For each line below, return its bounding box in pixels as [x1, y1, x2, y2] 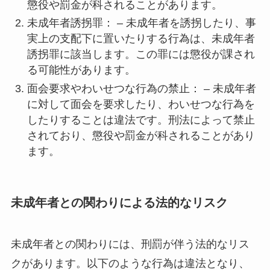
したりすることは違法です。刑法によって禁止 [27, 113, 255, 126]
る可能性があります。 [27, 64, 136, 77]
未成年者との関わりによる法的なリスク [10, 196, 228, 209]
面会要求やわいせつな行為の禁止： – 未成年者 [27, 82, 256, 95]
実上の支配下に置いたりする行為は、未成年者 [27, 33, 255, 45]
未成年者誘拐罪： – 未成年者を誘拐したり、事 [27, 17, 256, 30]
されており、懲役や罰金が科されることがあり [27, 129, 255, 142]
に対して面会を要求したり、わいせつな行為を [27, 98, 255, 110]
